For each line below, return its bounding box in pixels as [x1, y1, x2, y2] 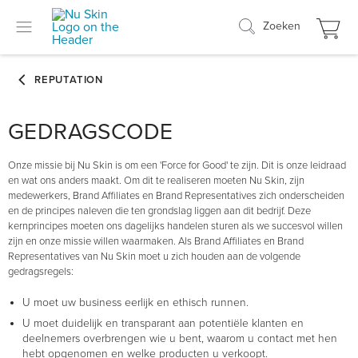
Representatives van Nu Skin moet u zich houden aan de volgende [8, 250, 300, 263]
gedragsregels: [8, 265, 74, 278]
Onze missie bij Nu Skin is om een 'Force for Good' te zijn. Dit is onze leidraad [8, 159, 346, 172]
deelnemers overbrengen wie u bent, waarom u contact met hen [22, 332, 337, 345]
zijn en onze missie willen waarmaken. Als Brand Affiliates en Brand [8, 235, 304, 248]
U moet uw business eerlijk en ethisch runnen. [22, 296, 249, 309]
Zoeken [263, 18, 300, 33]
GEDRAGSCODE [8, 118, 173, 145]
